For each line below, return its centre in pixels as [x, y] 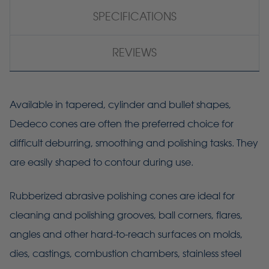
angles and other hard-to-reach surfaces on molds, [126, 235]
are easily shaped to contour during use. [101, 163]
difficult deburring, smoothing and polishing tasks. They [134, 144]
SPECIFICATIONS [134, 17]
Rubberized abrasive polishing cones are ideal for [122, 196]
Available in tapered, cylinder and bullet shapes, [120, 105]
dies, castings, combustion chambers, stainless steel [125, 254]
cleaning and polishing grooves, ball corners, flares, [126, 216]
